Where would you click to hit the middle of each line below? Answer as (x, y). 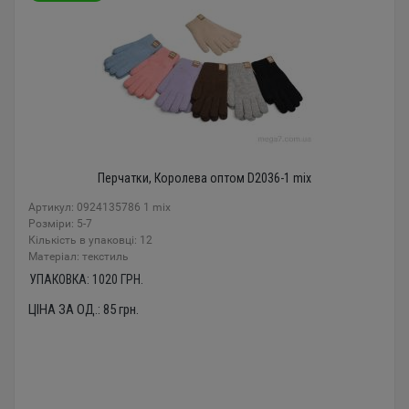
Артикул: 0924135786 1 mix (100, 207)
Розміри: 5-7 (60, 224)
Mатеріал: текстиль (79, 257)
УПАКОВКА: (60, 279)
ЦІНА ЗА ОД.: (66, 309)
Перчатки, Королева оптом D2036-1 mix (204, 178)
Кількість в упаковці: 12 (90, 240)
